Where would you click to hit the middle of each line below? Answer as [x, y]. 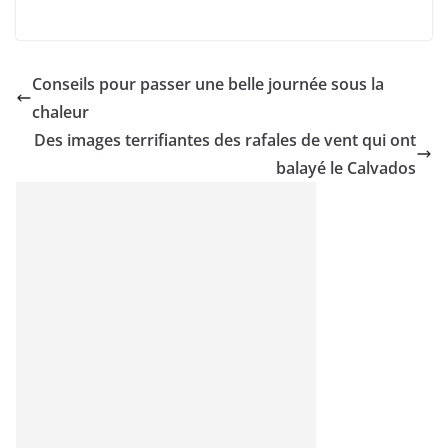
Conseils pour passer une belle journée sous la [208, 84]
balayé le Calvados [346, 168]
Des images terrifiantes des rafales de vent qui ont [225, 140]
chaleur [60, 112]
